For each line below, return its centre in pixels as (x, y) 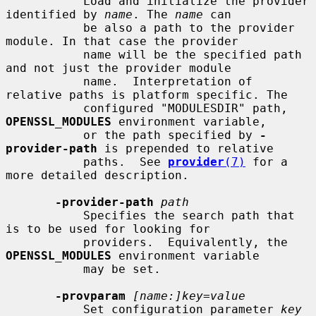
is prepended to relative (186, 148)
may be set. (44, 269)
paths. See (126, 162)
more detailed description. (97, 175)
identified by (55, 14)
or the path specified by (171, 135)
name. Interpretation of (44, 81)
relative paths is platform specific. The (147, 95)
